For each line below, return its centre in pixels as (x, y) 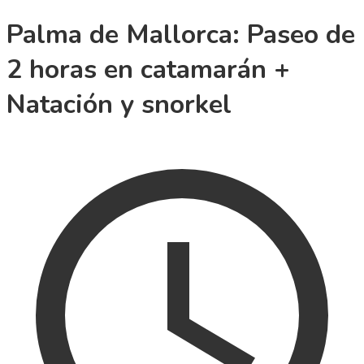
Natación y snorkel (119, 105)
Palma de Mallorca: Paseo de (181, 35)
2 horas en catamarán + (148, 70)
